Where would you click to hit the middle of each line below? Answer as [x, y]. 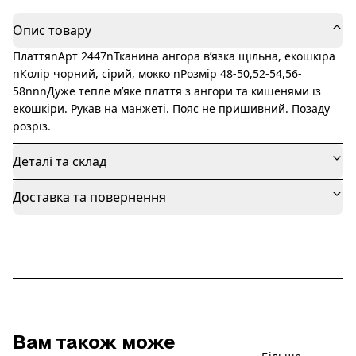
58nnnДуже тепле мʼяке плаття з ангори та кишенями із [167, 91]
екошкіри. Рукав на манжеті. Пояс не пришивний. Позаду [171, 108]
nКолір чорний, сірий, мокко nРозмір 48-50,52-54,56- [157, 74]
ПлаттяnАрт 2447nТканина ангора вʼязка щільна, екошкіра [174, 56]
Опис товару [52, 30]
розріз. [32, 126]
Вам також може [94, 342]
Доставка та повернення [89, 197]
